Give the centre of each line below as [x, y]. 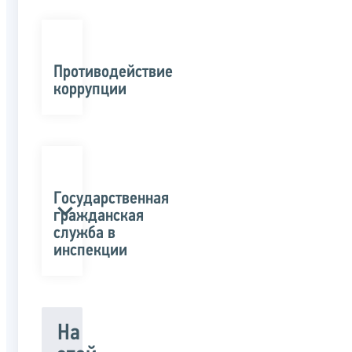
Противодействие [113, 72]
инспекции [90, 251]
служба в [84, 234]
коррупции [90, 90]
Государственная [111, 200]
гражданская [99, 217]
